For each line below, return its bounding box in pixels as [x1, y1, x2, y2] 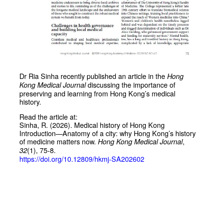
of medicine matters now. [19, 136, 98, 147]
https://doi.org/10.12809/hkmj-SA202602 [19, 154, 144, 164]
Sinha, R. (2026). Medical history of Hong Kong [19, 120, 165, 130]
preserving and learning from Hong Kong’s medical [19, 88, 175, 98]
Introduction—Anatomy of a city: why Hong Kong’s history [19, 128, 196, 139]
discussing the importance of [86, 79, 175, 90]
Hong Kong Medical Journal [98, 137, 183, 147]
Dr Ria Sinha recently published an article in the [19, 70, 167, 81]
